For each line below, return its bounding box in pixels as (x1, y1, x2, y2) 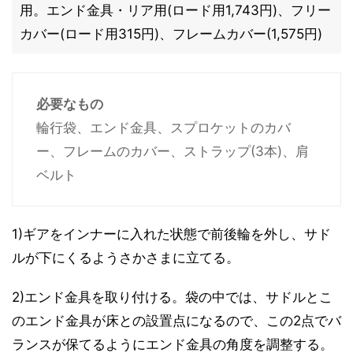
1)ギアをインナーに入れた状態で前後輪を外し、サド (12, 226, 331, 242)
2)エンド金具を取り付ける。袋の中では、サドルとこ (12, 289, 333, 305)
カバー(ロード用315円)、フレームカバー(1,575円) (20, 26, 322, 42)
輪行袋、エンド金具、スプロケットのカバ (36, 120, 291, 136)
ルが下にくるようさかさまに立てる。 (12, 250, 240, 266)
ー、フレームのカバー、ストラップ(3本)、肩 (36, 143, 309, 159)
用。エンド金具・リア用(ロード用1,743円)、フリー (20, 2, 331, 18)
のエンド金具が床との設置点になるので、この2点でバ (12, 313, 341, 329)
